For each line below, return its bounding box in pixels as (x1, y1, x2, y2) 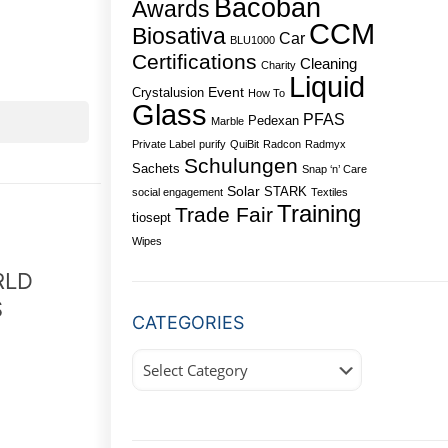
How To (247, 87, 285, 99)
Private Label (131, 138, 195, 150)
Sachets (131, 161, 180, 176)
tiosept (131, 210, 171, 225)
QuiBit (229, 138, 259, 150)
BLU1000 (229, 34, 275, 46)
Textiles (310, 186, 348, 198)
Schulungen (183, 154, 298, 177)
